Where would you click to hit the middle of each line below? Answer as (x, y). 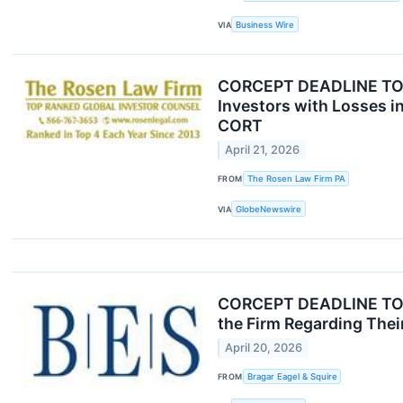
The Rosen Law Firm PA (296, 178)
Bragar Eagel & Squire (292, 377)
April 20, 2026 (264, 348)
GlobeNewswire (269, 209)
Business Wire (265, 24)
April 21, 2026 (263, 150)
